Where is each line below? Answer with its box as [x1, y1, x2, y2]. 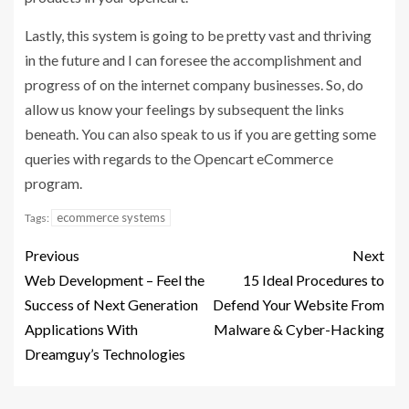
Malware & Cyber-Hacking [214, 320, 384, 338]
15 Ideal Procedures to [243, 270, 384, 288]
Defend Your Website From [213, 295, 384, 313]
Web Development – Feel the [25, 270, 204, 288]
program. [25, 173, 82, 192]
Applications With [25, 320, 138, 338]
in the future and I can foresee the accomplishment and [25, 50, 362, 68]
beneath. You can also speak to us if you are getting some [25, 124, 376, 142]
